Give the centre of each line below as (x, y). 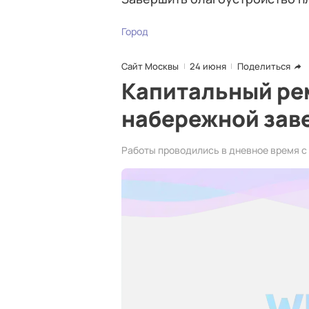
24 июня (208, 66)
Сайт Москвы (150, 66)
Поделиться (264, 66)
